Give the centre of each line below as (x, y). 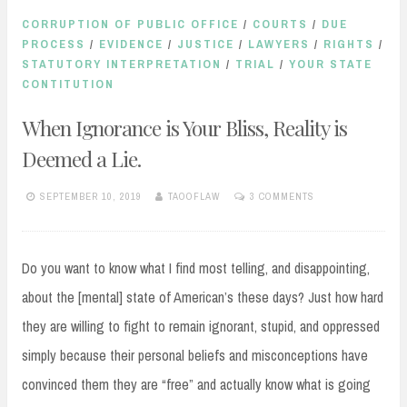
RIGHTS (349, 45)
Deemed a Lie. (81, 158)
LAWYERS (279, 45)
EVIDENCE (131, 45)
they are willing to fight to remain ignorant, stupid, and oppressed (201, 326)
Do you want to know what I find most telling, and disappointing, (196, 268)
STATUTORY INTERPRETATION (122, 65)
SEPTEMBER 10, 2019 (91, 197)
